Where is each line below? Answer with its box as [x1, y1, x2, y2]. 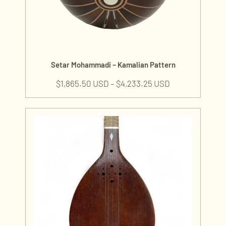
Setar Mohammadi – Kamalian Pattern [50, 60, 176, 69]
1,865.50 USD [61, 78, 109, 88]
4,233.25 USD [121, 78, 170, 88]
